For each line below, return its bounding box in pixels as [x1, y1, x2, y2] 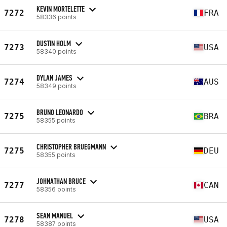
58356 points [36, 185, 76, 193]
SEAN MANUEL [36, 210, 73, 220]
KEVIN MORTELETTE [36, 4, 85, 14]
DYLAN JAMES [36, 72, 72, 83]
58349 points [36, 82, 77, 90]
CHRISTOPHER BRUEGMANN [36, 141, 106, 152]
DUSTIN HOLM [36, 38, 71, 48]
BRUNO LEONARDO [36, 107, 83, 117]
